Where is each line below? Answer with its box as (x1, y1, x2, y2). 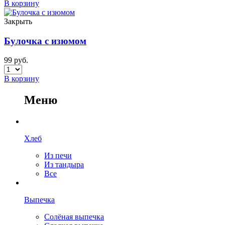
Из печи (44, 151, 72, 160)
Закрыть (4, 17, 32, 26)
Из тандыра (44, 160, 84, 169)
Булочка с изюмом (4, 35, 86, 46)
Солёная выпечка (44, 212, 104, 221)
